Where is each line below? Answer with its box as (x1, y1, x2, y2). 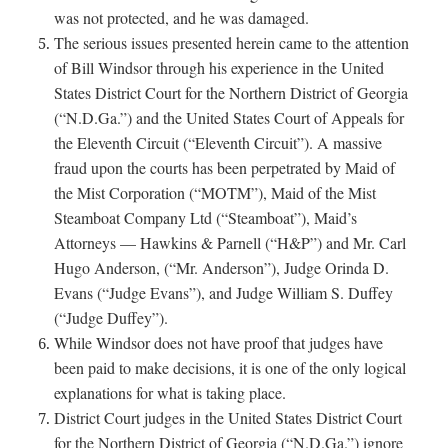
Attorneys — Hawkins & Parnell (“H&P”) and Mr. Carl (54, 231, 407, 253)
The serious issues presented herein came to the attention (54, 31, 410, 53)
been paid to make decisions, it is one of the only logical (54, 356, 407, 378)
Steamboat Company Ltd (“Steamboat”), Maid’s (54, 206, 358, 228)
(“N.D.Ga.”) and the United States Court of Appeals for (54, 106, 405, 128)
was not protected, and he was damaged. (54, 6, 310, 28)
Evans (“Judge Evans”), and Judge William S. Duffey (54, 281, 394, 303)
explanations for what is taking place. (54, 381, 287, 403)
